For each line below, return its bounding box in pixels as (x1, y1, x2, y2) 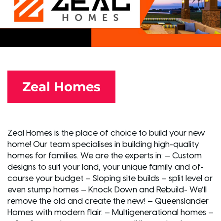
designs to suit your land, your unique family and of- (7, 162, 204, 172)
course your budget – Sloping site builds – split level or (7, 174, 213, 183)
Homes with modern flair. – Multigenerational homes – (7, 208, 214, 217)
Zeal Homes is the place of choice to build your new (7, 128, 205, 138)
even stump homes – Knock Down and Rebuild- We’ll (7, 185, 207, 194)
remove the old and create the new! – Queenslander (7, 196, 209, 206)
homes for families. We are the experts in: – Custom (7, 151, 202, 160)
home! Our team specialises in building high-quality (7, 140, 199, 149)
